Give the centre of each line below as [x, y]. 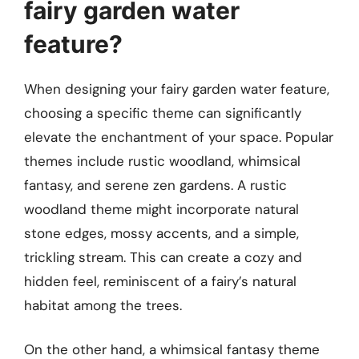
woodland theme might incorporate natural [161, 209]
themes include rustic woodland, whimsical [162, 161]
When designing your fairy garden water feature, [177, 89]
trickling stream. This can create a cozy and [163, 257]
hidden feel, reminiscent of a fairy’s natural [160, 281]
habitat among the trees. [103, 305]
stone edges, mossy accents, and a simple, [161, 233]
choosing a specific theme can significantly [163, 113]
